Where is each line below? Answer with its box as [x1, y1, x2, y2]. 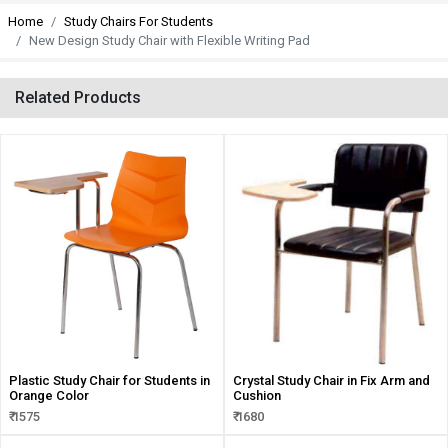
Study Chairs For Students [64, 14, 213, 29]
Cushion [233, 388, 281, 403]
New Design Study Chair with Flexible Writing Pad [29, 33, 310, 48]
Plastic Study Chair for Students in [9, 373, 210, 388]
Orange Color [9, 388, 89, 403]
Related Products [15, 88, 141, 107]
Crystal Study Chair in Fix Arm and [233, 373, 430, 388]
